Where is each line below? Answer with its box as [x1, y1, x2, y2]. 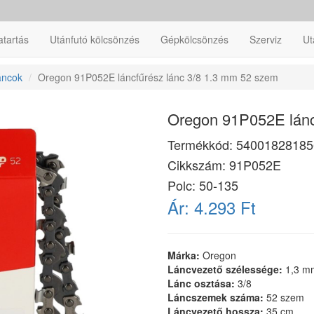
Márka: [168, 248, 203, 262]
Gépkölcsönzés [161, 32, 228, 46]
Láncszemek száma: [168, 290, 266, 304]
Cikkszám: [168, 156, 229, 174]
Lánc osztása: [168, 276, 238, 290]
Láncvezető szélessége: [168, 262, 285, 276]
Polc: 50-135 [168, 176, 238, 194]
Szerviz [250, 32, 282, 46]
